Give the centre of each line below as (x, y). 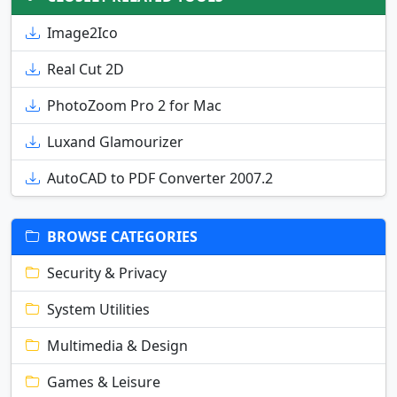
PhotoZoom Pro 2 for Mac (134, 106)
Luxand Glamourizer (115, 142)
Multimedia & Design (117, 346)
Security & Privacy (107, 273)
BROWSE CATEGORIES (122, 237)
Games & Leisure (104, 382)
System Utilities (98, 310)
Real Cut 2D (86, 70)
